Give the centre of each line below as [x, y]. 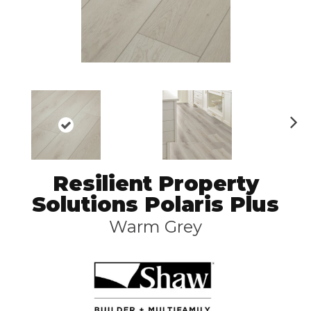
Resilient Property [155, 184]
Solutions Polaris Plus [155, 205]
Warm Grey [155, 227]
